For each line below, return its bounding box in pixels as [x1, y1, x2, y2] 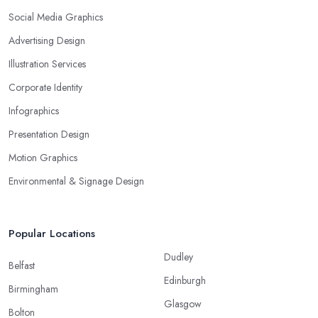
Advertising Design [9, 33, 85, 48]
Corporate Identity [9, 79, 82, 94]
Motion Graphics [9, 150, 77, 165]
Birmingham [9, 281, 58, 296]
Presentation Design [9, 126, 89, 141]
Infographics [9, 103, 59, 118]
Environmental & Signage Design [9, 173, 144, 188]
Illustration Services [9, 56, 86, 71]
